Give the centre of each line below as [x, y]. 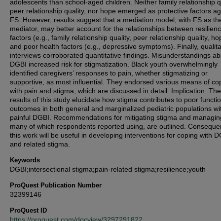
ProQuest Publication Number [56, 185]
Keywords [25, 160]
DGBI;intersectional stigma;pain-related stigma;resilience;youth [108, 169]
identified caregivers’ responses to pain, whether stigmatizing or [109, 73]
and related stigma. [40, 144]
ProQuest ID [28, 210]
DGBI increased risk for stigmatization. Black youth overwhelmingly [114, 64]
